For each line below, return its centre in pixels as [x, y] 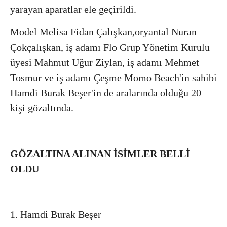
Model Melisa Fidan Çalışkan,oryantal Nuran [103, 32]
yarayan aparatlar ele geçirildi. [73, 9]
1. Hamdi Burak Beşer [56, 214]
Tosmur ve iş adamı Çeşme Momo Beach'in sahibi [113, 77]
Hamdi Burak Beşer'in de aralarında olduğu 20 [106, 92]
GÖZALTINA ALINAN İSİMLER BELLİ [100, 153]
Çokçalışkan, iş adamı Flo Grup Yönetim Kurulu [110, 47]
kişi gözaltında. [42, 108]
